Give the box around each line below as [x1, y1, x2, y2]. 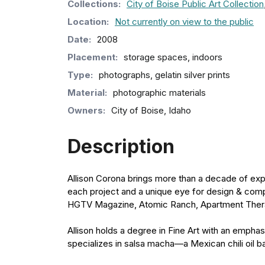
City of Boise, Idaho [111, 104, 191, 116]
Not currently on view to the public [115, 15, 254, 27]
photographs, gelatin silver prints [99, 69, 230, 80]
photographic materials [113, 86, 206, 98]
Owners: [67, 104, 105, 116]
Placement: [67, 51, 118, 63]
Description [67, 134, 174, 158]
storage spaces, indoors [124, 51, 222, 63]
